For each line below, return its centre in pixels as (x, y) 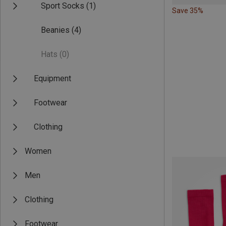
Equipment (52, 78)
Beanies (55, 30)
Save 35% (188, 11)
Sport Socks (63, 6)
